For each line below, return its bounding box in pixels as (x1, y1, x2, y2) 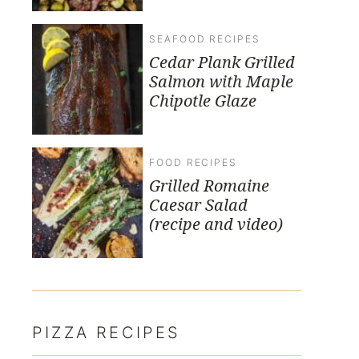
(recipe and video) (149, 212, 283, 235)
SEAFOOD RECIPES (149, 32, 260, 45)
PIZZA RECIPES (32, 322, 181, 342)
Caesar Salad (149, 193, 248, 216)
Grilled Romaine (149, 174, 269, 196)
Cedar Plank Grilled (149, 50, 295, 73)
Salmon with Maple (149, 70, 293, 92)
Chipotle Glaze (149, 89, 256, 111)
